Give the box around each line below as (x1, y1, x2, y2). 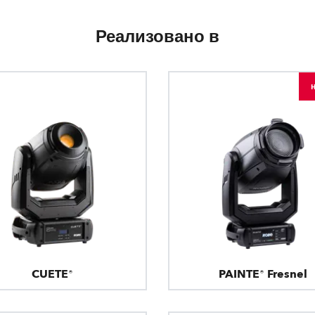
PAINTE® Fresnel (218, 266, 307, 282)
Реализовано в (96, 25, 219, 49)
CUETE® (31, 266, 73, 282)
